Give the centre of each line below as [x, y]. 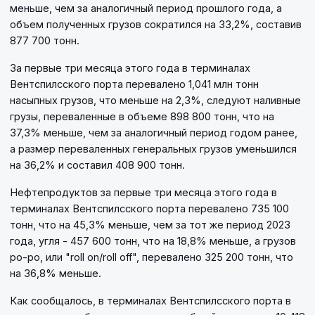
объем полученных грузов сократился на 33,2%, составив [156, 24]
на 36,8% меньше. [56, 273]
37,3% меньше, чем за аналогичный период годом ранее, [154, 132]
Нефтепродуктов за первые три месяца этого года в [143, 192]
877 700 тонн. [45, 40]
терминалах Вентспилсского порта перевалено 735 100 [149, 208]
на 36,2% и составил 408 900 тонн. [97, 165]
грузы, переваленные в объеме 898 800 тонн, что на [142, 116]
